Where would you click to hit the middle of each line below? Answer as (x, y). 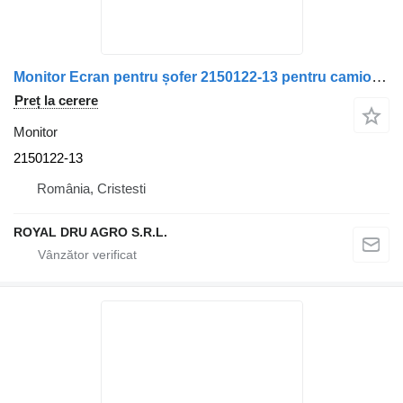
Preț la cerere (56, 100)
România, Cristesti (91, 188)
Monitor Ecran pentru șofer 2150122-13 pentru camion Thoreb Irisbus (379, 77)
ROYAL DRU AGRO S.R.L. (90, 232)
